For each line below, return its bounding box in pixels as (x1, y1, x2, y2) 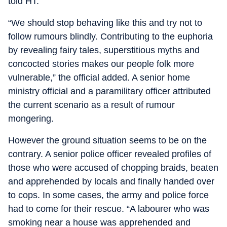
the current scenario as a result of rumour (8, 99, 175, 110)
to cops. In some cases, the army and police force (8, 190, 209, 200)
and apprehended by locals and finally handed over (8, 176, 214, 186)
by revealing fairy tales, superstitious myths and (8, 45, 200, 55)
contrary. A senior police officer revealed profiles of (8, 148, 211, 159)
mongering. (8, 113, 54, 124)
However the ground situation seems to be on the (8, 135, 207, 145)
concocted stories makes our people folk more (8, 58, 194, 69)
